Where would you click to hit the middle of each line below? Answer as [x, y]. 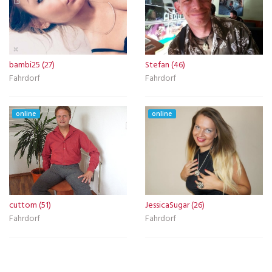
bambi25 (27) [32, 65]
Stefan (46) [165, 65]
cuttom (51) [30, 205]
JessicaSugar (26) [175, 205]
